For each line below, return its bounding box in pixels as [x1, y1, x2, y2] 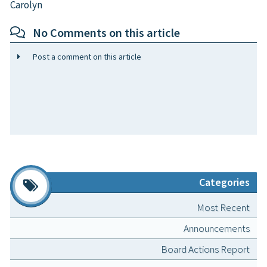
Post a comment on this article [24, 51, 142, 63]
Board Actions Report [161, 243, 250, 256]
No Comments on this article [20, 25, 180, 41]
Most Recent [197, 201, 250, 215]
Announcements [184, 222, 250, 235]
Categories [199, 175, 250, 190]
